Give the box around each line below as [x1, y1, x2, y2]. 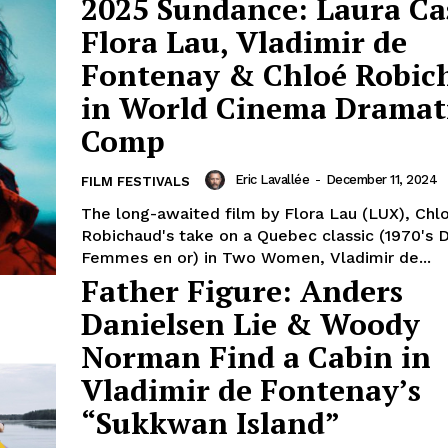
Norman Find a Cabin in [81, 337, 431, 378]
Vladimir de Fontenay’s [81, 370, 421, 411]
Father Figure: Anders [81, 271, 403, 312]
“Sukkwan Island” [81, 403, 340, 444]
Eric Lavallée [234, 172, 309, 188]
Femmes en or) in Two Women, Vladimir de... [81, 248, 431, 268]
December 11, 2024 [325, 172, 437, 188]
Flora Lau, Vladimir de [81, 22, 407, 63]
